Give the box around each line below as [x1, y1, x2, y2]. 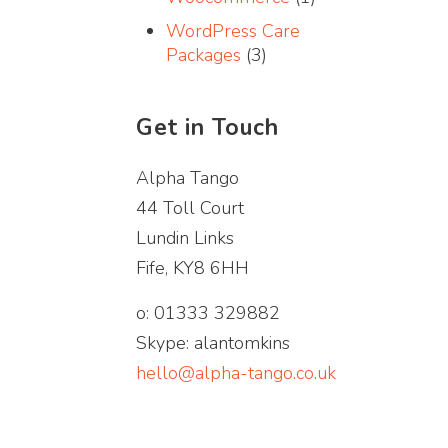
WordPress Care [166, 19, 300, 43]
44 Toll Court [136, 196, 244, 220]
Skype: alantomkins [136, 331, 290, 355]
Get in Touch [136, 112, 279, 143]
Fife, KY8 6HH [136, 256, 249, 280]
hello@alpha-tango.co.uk [136, 361, 336, 385]
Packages [166, 43, 241, 67]
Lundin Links [136, 226, 234, 250]
